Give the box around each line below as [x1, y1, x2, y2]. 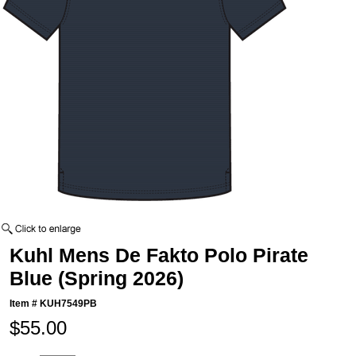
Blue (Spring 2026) [10, 267, 184, 290]
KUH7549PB [40, 298, 98, 310]
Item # [10, 298, 41, 310]
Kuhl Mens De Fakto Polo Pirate [10, 244, 309, 267]
